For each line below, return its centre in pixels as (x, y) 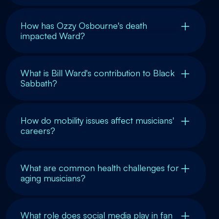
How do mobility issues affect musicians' (97, 120)
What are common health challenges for (100, 167)
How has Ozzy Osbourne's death (84, 25)
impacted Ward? (53, 35)
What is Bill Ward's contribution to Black (98, 73)
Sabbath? (39, 83)
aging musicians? (53, 178)
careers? (38, 130)
